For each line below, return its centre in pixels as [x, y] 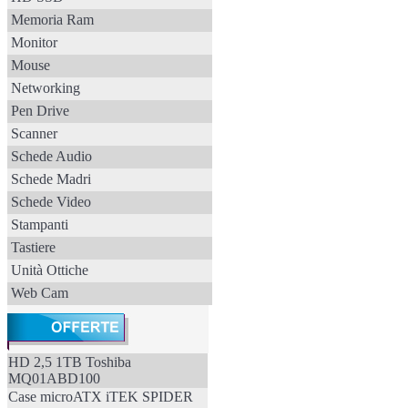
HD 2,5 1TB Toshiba [70, 362]
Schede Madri [51, 179]
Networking [46, 88]
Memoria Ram [52, 20]
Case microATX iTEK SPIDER [101, 397]
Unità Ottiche [50, 270]
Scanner [34, 133]
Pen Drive [40, 111]
